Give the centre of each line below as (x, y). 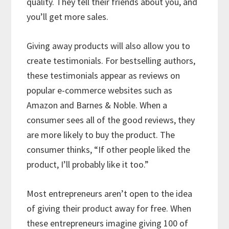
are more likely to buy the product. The (101, 135)
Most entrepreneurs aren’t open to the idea (110, 194)
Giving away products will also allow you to (109, 46)
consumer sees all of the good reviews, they (111, 120)
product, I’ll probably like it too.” (88, 165)
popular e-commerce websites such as (100, 90)
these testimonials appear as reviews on (104, 76)
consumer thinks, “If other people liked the (109, 150)
